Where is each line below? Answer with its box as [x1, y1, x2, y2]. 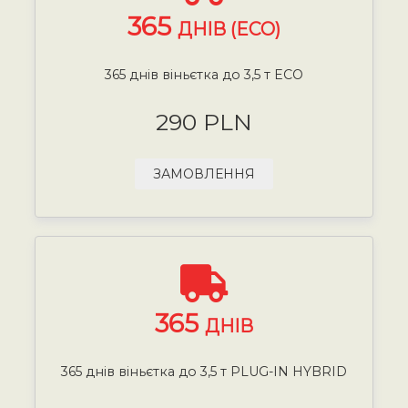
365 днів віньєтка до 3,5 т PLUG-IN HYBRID [61, 362, 347, 380]
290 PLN [156, 107, 252, 136]
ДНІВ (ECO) [178, 17, 280, 40]
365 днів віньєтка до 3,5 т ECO [105, 66, 303, 83]
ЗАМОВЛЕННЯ [153, 165, 255, 182]
